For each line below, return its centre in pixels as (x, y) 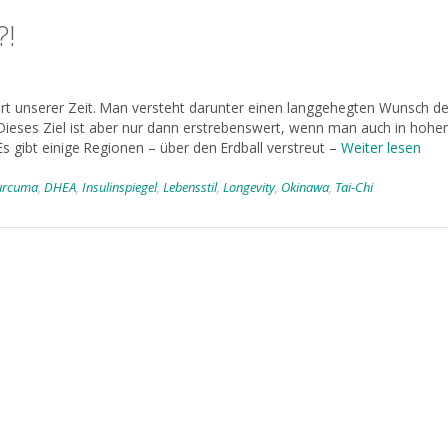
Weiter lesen (381, 147)
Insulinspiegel (119, 187)
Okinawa (305, 187)
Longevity (249, 187)
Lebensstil (190, 187)
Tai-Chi (354, 187)
